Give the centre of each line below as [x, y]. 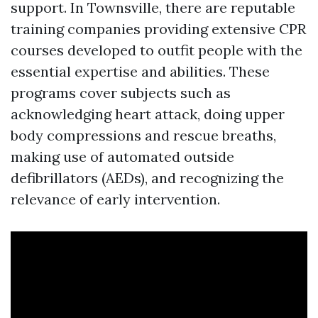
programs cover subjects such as [121, 93]
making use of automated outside [122, 157]
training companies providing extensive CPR [158, 29]
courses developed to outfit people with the [157, 50]
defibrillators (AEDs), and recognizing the [147, 178]
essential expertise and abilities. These [140, 72]
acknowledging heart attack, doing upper [148, 114]
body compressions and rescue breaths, [143, 136]
